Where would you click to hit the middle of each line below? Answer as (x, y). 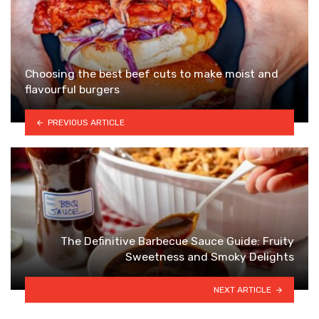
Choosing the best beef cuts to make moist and (152, 73)
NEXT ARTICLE (243, 289)
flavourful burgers (72, 89)
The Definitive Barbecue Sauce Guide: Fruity (177, 241)
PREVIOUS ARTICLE (86, 122)
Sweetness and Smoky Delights (210, 256)
